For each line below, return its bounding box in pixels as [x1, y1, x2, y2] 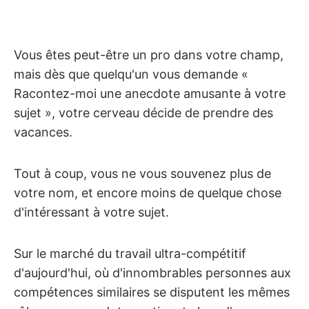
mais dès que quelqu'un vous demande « [14, 67, 248, 81]
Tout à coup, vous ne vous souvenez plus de [14, 166, 271, 181]
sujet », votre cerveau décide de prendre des [14, 106, 273, 120]
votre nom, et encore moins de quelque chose [14, 186, 281, 200]
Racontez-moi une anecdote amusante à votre [14, 86, 286, 101]
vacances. [14, 125, 72, 139]
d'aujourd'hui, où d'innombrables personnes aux [14, 266, 291, 280]
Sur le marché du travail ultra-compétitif [14, 246, 246, 261]
